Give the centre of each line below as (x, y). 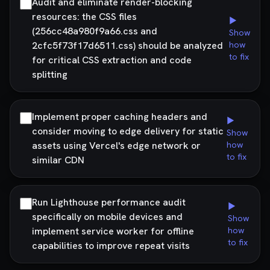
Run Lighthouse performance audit (109, 202)
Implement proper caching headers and (120, 117)
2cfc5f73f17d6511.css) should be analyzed (127, 46)
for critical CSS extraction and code (112, 60)
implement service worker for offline (113, 231)
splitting (50, 74)
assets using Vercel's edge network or (116, 146)
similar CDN (58, 160)
